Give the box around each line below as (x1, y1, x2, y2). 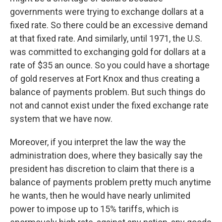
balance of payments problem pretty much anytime (10, 177, 211, 187)
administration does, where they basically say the (10, 150, 203, 161)
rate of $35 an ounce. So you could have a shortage (10, 60, 210, 70)
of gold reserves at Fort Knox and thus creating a (10, 73, 200, 84)
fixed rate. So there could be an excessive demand (10, 20, 208, 30)
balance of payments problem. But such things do (10, 87, 205, 97)
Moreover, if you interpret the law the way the (10, 137, 186, 147)
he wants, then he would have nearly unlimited (10, 190, 190, 201)
